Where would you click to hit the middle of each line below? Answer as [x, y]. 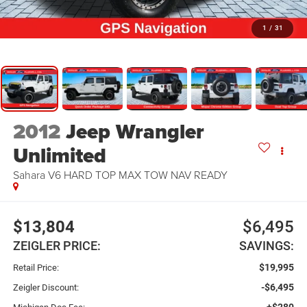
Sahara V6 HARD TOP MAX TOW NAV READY [120, 175]
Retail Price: [36, 267]
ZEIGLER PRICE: [57, 245]
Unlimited [59, 156]
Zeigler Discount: [46, 287]
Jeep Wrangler [135, 132]
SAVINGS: [267, 245]
